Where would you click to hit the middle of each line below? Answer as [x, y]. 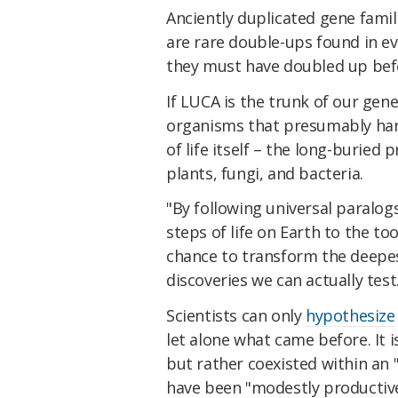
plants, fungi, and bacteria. [265, 173]
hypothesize [350, 316]
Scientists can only [236, 316]
